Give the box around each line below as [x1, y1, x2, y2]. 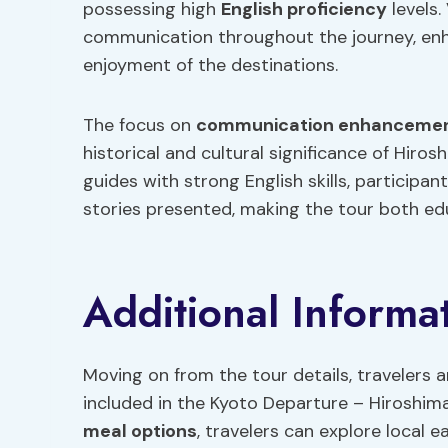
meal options [83, 419, 197, 443]
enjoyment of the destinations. [83, 53, 338, 77]
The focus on [83, 113, 196, 137]
